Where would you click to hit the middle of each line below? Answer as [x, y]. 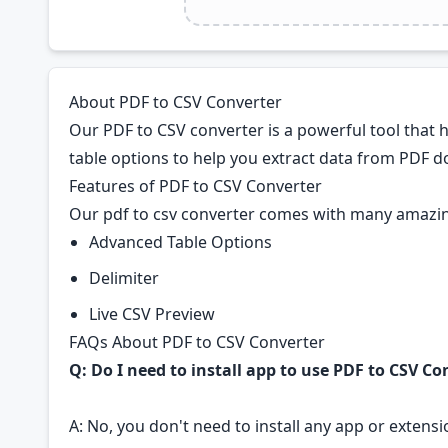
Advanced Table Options [180, 242]
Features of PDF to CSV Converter [195, 186]
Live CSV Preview [152, 314]
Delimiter [124, 278]
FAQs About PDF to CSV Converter [197, 342]
